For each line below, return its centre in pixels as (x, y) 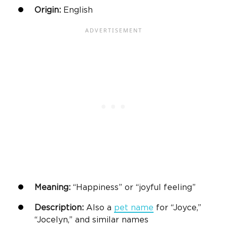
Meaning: (52, 188)
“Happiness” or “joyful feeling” (133, 188)
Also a (99, 208)
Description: (59, 208)
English (77, 10)
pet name (134, 208)
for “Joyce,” (177, 208)
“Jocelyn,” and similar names (91, 220)
